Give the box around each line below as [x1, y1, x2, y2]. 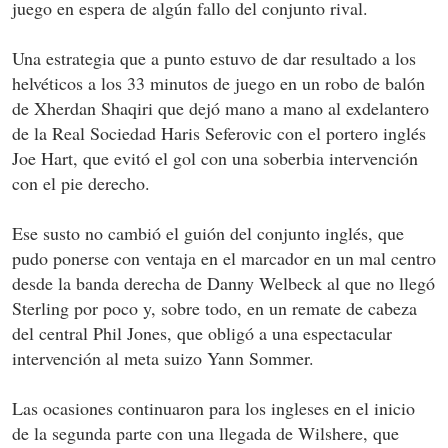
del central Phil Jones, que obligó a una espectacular [12, 320, 392, 345]
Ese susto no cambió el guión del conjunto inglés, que [12, 220, 404, 245]
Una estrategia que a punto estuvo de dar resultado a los [12, 45, 416, 70]
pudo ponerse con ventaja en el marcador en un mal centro [12, 245, 436, 270]
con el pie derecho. [12, 170, 150, 195]
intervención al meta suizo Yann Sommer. [12, 345, 314, 370]
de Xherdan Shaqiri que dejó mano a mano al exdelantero [12, 95, 429, 120]
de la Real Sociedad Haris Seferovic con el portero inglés [12, 120, 426, 145]
